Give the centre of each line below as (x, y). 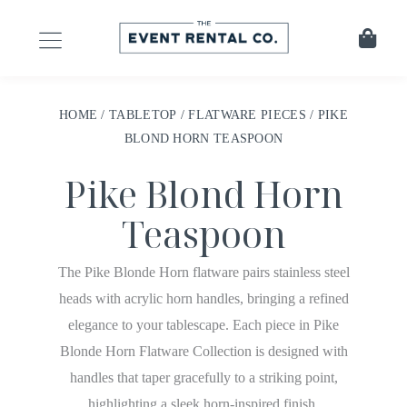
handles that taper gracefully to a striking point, (203, 378)
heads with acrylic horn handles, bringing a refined (203, 299)
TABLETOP (143, 114)
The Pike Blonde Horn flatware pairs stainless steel (203, 273)
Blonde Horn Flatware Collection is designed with (203, 352)
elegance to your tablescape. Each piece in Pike (203, 325)
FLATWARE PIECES (247, 114)
